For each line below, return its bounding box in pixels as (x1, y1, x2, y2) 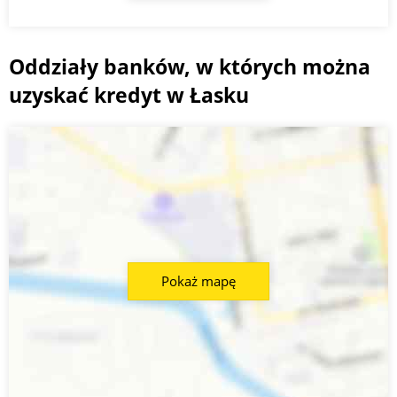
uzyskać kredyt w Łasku (9, 81, 249, 110)
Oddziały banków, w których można (9, 52, 370, 82)
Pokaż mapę (161, 272, 236, 291)
